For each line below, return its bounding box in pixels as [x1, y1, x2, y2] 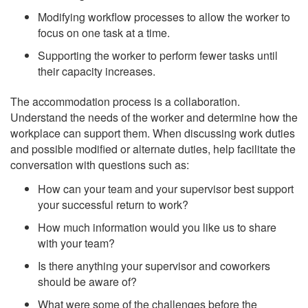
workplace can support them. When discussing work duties [10, 125, 295, 142]
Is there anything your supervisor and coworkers [38, 257, 270, 274]
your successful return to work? [38, 196, 191, 212]
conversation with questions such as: [10, 157, 189, 173]
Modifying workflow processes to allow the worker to [38, 8, 290, 25]
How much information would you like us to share [38, 219, 276, 235]
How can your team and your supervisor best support [38, 180, 294, 197]
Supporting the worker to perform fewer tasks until [38, 47, 278, 63]
